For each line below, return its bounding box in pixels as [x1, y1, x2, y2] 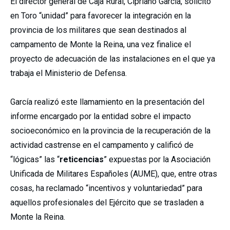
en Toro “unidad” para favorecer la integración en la [10, 11, 191, 21]
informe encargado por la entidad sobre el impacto [10, 111, 191, 121]
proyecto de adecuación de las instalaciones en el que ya [10, 54, 215, 64]
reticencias [60, 155, 104, 164]
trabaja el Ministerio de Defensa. [10, 68, 127, 78]
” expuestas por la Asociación [104, 155, 210, 164]
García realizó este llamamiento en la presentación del [10, 97, 204, 107]
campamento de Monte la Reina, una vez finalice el [10, 40, 191, 49]
